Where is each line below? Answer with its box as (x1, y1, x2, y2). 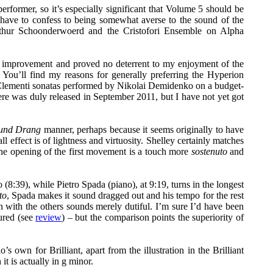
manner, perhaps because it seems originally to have (41, 124, 244, 135)
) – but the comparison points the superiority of (62, 212, 244, 222)
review (35, 212, 62, 222)
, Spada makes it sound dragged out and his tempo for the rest (6, 190, 244, 200)
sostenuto (191, 146, 227, 157)
